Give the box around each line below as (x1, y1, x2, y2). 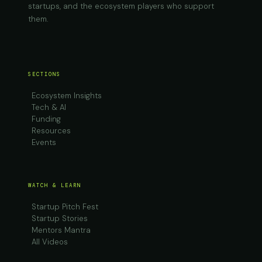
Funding (32, 114, 61, 124)
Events (32, 137, 56, 147)
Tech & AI (32, 102, 66, 112)
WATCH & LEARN (28, 182, 81, 189)
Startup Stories (32, 213, 88, 223)
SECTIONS (28, 71, 61, 78)
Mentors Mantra (32, 225, 91, 235)
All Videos (32, 237, 68, 247)
